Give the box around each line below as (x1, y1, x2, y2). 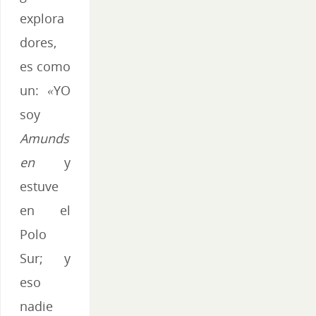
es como (20, 58, 71, 75)
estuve (20, 178, 59, 195)
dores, (20, 34, 56, 51)
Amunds (20, 130, 69, 147)
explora (20, 10, 64, 28)
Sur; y (20, 250, 71, 267)
